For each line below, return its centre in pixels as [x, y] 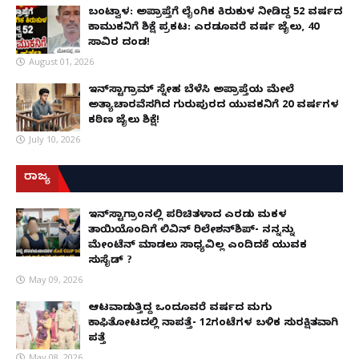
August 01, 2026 [61, 62]
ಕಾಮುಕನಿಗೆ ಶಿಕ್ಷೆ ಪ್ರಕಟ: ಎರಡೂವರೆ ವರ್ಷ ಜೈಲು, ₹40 [204, 28]
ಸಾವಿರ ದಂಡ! [119, 44]
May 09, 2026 [56, 280]
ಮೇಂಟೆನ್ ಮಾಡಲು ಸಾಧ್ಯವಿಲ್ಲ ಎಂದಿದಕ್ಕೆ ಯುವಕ [198, 246]
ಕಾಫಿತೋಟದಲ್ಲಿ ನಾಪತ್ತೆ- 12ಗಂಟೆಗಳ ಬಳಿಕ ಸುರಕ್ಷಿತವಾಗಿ [213, 324]
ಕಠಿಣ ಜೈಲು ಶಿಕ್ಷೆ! [124, 121]
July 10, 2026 [54, 139]
